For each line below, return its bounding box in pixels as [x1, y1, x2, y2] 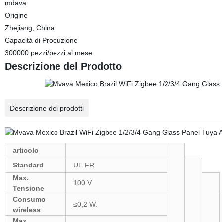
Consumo [12, 195, 46, 203]
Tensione [12, 184, 44, 192]
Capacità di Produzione [4, 36, 78, 44]
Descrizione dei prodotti [9, 104, 84, 112]
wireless [12, 206, 41, 214]
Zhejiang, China [4, 24, 55, 32]
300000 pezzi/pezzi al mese [4, 49, 92, 56]
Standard [12, 161, 44, 169]
